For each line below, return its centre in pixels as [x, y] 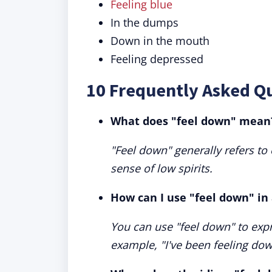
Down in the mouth [160, 41]
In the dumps [144, 22]
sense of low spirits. [161, 168]
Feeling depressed [157, 59]
